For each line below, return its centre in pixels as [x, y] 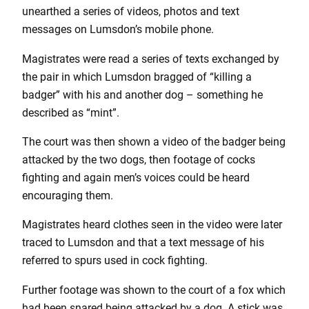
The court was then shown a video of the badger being [154, 141]
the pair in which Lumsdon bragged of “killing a [137, 77]
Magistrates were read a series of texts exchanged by [151, 59]
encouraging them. [68, 195]
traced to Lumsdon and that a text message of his [143, 243]
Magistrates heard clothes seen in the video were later [152, 225]
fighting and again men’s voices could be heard [136, 177]
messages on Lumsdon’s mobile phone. [118, 30]
